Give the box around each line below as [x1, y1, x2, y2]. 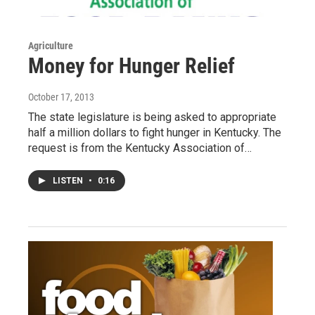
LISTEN [53, 175, 85, 186]
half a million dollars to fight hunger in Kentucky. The [28, 125, 281, 139]
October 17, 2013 [28, 91, 94, 103]
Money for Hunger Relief [28, 53, 235, 78]
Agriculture [28, 39, 73, 51]
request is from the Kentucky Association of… [28, 141, 252, 155]
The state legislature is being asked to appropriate [28, 110, 276, 124]
